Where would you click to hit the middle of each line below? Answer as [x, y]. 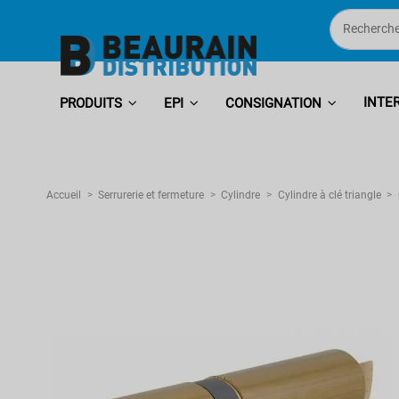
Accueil [64, 195]
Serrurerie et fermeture [151, 195]
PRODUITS [93, 103]
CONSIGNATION [275, 103]
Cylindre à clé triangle [329, 195]
